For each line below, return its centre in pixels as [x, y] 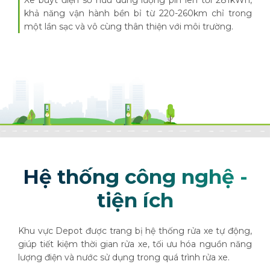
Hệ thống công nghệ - [135, 176]
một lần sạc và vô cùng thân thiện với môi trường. [129, 27]
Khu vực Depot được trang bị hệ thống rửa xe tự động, [135, 231]
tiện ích [135, 200]
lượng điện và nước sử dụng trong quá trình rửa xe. [125, 257]
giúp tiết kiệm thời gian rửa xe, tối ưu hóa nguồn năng [135, 244]
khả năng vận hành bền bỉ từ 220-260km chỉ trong [138, 13]
